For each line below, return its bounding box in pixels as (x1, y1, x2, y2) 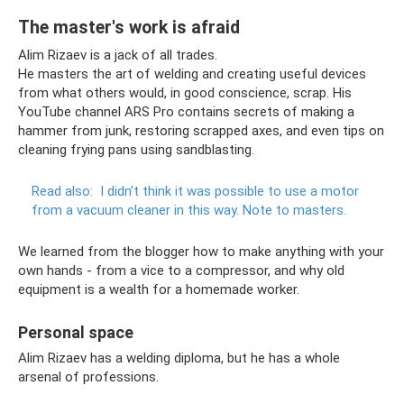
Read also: (32, 183, 93, 199)
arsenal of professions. (18, 369, 159, 385)
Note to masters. (243, 202, 346, 218)
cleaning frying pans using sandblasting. (18, 142, 254, 158)
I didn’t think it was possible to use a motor (100, 183, 359, 199)
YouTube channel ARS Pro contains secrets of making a (18, 104, 354, 120)
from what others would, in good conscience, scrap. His (18, 85, 352, 101)
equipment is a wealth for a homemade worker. (18, 281, 299, 298)
